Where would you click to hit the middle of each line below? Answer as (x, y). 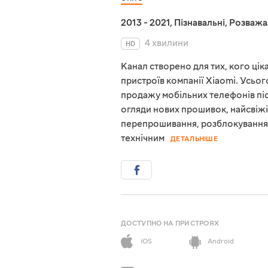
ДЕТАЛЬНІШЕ (194, 139)
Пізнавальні (200, 23)
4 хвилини (167, 43)
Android (221, 242)
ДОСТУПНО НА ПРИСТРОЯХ (170, 224)
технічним (143, 138)
